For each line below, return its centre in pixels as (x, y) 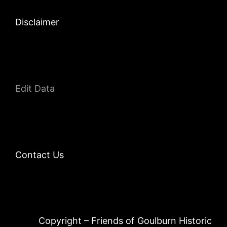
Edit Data (35, 88)
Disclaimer (37, 22)
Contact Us (39, 155)
